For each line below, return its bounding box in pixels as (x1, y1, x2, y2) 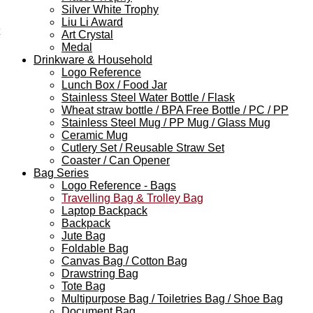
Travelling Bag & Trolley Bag (61, 191, 203, 204)
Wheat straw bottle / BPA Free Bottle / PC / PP (61, 103, 289, 116)
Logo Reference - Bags (61, 179, 176, 191)
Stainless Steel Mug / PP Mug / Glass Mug (61, 116, 270, 129)
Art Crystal (61, 28, 113, 41)
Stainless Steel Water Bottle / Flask (61, 91, 235, 103)
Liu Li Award (61, 15, 123, 28)
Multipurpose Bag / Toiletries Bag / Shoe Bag (61, 292, 283, 305)
